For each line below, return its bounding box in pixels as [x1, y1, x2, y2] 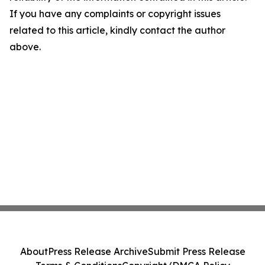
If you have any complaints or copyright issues [9, 8, 221, 20]
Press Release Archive [47, 245, 148, 257]
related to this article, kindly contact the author [9, 24, 225, 36]
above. [9, 41, 41, 53]
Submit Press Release [147, 245, 245, 257]
